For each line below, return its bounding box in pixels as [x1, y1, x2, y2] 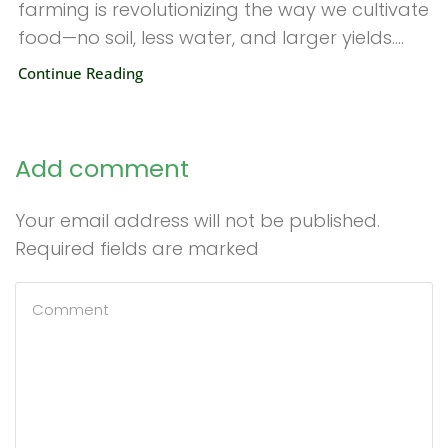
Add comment [15, 152, 189, 186]
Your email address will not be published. [15, 208, 380, 234]
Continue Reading [18, 63, 143, 84]
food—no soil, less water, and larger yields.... [18, 25, 404, 51]
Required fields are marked [15, 236, 259, 262]
